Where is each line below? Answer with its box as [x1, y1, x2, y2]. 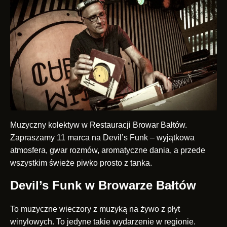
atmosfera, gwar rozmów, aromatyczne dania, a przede [10, 146, 205, 155]
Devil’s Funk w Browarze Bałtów [10, 178, 196, 193]
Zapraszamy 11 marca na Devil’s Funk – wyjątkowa [10, 133, 195, 142]
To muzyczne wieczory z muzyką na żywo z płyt [10, 205, 180, 214]
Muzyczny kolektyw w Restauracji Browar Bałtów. [10, 121, 187, 130]
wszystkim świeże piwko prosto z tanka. [10, 159, 152, 168]
